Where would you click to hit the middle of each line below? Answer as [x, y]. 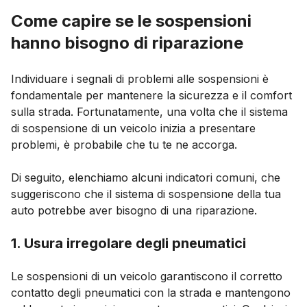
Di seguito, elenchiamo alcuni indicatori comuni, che [146, 178]
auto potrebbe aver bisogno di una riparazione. [134, 211]
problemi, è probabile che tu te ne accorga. [124, 145]
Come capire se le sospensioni [131, 21]
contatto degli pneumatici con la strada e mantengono [151, 293]
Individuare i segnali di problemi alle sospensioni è [140, 79]
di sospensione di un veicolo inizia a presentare [133, 128]
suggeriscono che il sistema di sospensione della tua [146, 194]
